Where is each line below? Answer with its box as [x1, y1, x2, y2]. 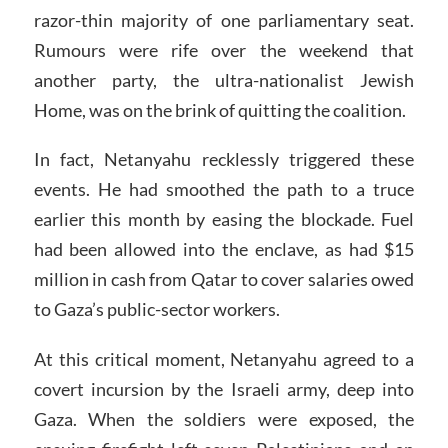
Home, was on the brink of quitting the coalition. [33, 98, 406, 121]
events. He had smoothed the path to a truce [33, 178, 415, 201]
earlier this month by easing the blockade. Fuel [33, 208, 415, 231]
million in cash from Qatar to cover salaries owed [33, 268, 415, 291]
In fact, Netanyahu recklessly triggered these [33, 148, 415, 171]
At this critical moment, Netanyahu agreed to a [33, 348, 415, 371]
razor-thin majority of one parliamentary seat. [33, 8, 415, 31]
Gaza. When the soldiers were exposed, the [33, 408, 415, 431]
